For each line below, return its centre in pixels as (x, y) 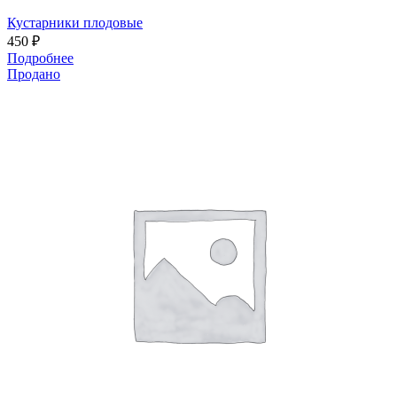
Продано (34, 74)
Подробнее (40, 58)
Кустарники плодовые (75, 23)
